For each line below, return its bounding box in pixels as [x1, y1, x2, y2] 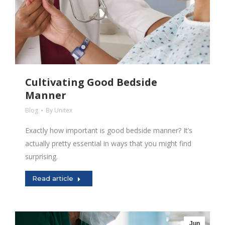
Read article [32, 174, 73, 182]
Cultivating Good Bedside [25, 75, 157, 89]
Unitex [54, 106, 72, 115]
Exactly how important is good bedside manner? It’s [25, 126, 192, 135]
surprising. [25, 152, 60, 161]
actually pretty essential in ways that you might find [25, 139, 191, 148]
